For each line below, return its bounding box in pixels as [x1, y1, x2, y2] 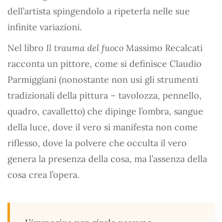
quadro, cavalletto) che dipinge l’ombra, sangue [7, 106, 203, 117]
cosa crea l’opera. [7, 169, 79, 180]
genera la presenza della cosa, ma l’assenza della [7, 153, 207, 165]
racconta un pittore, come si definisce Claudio [7, 58, 202, 69]
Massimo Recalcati [123, 42, 203, 54]
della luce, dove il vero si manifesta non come [7, 121, 198, 133]
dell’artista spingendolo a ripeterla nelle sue [7, 5, 190, 17]
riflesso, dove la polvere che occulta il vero [7, 137, 187, 149]
